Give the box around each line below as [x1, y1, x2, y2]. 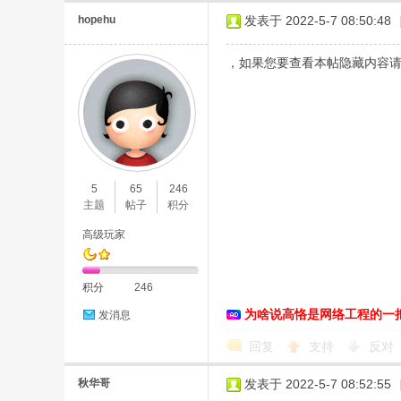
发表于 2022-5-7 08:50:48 [244, 13, 391, 28]
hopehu [78, 13, 115, 26]
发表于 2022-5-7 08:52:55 [244, 377, 391, 391]
